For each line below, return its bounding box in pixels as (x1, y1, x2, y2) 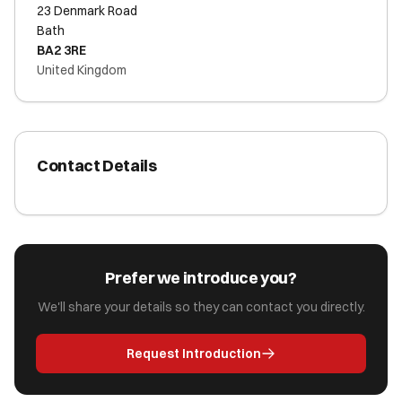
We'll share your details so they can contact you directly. (37, 299, 365, 315)
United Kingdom (37, 62, 127, 78)
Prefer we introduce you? (105, 267, 297, 288)
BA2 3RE (37, 42, 86, 58)
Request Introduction (127, 345, 261, 362)
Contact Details (37, 155, 157, 176)
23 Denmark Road (37, 3, 137, 19)
